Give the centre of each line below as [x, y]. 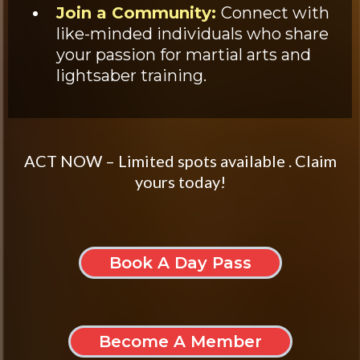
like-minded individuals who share [192, 33]
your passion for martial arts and [184, 54]
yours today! [180, 181]
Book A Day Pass [180, 262]
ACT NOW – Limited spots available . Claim [180, 160]
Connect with [275, 12]
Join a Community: [139, 12]
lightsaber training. [131, 75]
